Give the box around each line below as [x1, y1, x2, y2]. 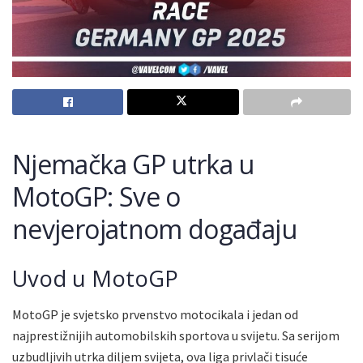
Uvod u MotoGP [12, 263, 178, 293]
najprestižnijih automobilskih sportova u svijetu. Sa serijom [12, 327, 340, 344]
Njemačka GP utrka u [12, 146, 254, 181]
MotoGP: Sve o [12, 178, 181, 214]
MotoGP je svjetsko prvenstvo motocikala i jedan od [12, 306, 298, 323]
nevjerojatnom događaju [12, 211, 297, 246]
